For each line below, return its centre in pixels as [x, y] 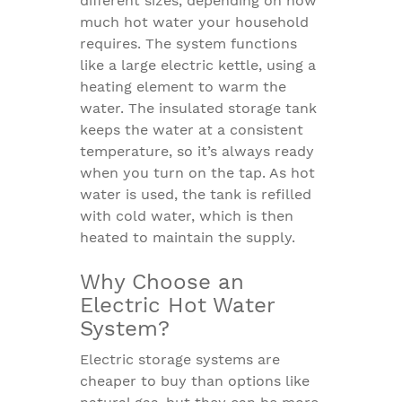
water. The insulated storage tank [198, 108]
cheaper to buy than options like [195, 381]
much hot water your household [194, 22]
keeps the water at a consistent [192, 130]
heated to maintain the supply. [188, 237]
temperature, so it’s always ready [197, 151]
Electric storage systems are [180, 359]
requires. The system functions [188, 44]
